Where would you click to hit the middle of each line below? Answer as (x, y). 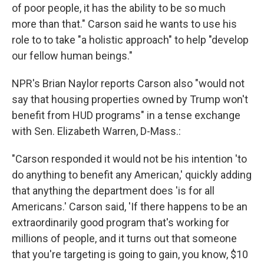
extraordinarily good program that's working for (121, 222)
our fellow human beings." (72, 55)
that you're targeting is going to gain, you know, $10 (130, 254)
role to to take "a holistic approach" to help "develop (130, 39)
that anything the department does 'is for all (113, 190)
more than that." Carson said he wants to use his (124, 24)
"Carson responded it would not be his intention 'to (129, 159)
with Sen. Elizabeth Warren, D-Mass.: (96, 131)
